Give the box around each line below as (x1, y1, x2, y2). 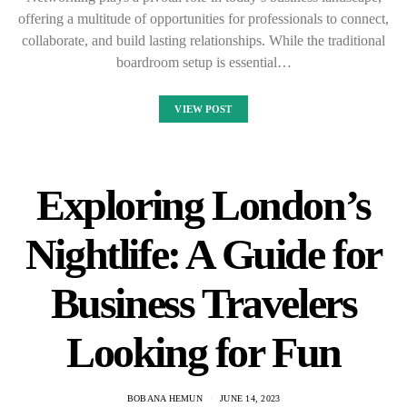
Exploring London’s (36, 180, 371, 229)
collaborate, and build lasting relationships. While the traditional (22, 32, 385, 48)
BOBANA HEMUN (126, 392, 203, 403)
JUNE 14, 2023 (220, 392, 281, 403)
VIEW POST (174, 103, 233, 114)
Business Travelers (50, 278, 357, 327)
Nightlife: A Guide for (25, 229, 382, 278)
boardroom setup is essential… (115, 54, 292, 70)
